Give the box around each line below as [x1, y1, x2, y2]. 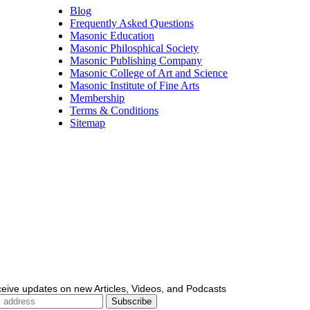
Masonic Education [70, 30, 155, 42]
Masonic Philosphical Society [70, 42, 199, 55]
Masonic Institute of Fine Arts [70, 80, 200, 92]
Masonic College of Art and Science [70, 67, 228, 80]
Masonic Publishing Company [70, 55, 203, 67]
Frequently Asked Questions [70, 17, 194, 30]
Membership [70, 92, 125, 104]
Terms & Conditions [70, 104, 159, 117]
